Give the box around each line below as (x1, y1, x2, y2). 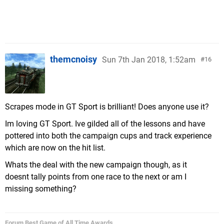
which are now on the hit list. (5, 143, 105, 152)
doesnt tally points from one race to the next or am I (5, 172, 186, 181)
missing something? (5, 184, 76, 193)
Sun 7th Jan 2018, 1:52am (102, 55, 195, 64)
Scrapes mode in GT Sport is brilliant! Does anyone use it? (5, 102, 209, 111)
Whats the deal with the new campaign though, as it (5, 160, 187, 169)
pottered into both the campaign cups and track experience (5, 131, 211, 140)
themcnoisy (50, 54, 97, 64)
